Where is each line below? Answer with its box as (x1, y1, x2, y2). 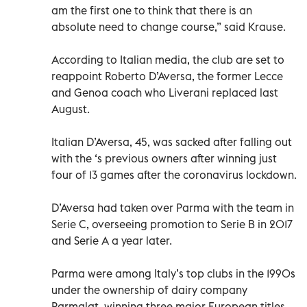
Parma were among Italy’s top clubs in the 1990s (51, 266, 295, 280)
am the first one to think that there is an (51, 3, 252, 17)
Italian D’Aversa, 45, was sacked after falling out (51, 134, 292, 149)
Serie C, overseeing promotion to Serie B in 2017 (51, 217, 293, 231)
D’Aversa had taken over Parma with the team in (51, 200, 294, 214)
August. (51, 101, 90, 116)
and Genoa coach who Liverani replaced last (51, 85, 278, 99)
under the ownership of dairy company (51, 282, 247, 297)
